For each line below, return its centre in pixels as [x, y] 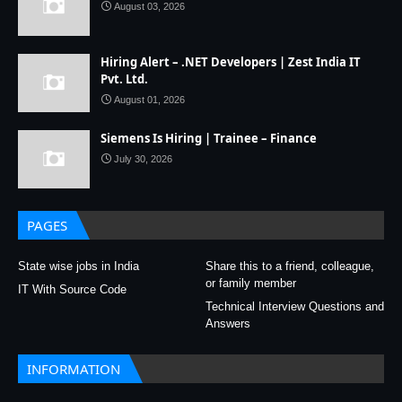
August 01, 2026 [149, 100]
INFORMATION [74, 369]
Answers [228, 323]
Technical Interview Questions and [295, 306]
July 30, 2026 [143, 159]
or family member [251, 283]
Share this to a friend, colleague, [290, 266]
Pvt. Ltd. [124, 79]
